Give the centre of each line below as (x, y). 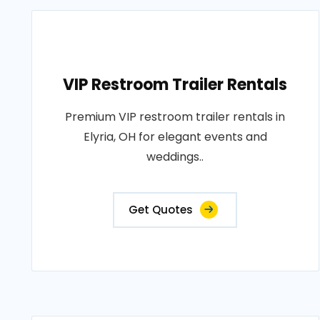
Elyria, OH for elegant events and (175, 137)
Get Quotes (161, 210)
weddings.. (175, 157)
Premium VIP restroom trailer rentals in (175, 117)
